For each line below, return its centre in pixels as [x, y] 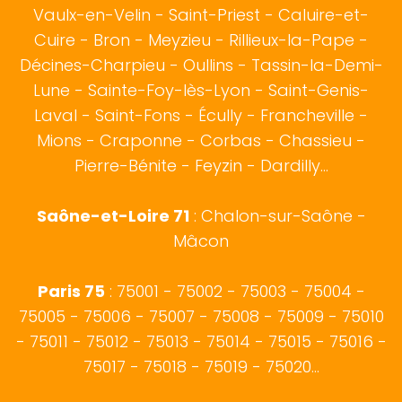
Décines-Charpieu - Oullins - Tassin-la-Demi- [201, 66]
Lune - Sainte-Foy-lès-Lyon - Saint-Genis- [201, 91]
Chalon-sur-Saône [276, 216]
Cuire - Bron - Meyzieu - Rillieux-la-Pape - [201, 40]
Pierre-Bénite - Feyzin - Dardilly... [201, 166]
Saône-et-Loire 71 [113, 216]
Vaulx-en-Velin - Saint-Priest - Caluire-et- [201, 15]
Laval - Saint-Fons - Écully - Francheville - [201, 116]
